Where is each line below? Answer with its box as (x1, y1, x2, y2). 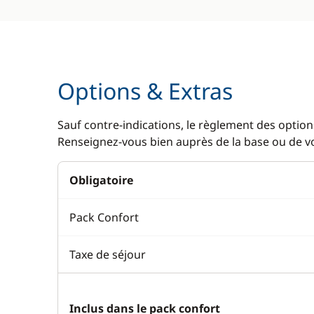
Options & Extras (57, 76, 233, 106)
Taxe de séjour (69, 247, 146, 262)
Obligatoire (69, 172, 133, 188)
